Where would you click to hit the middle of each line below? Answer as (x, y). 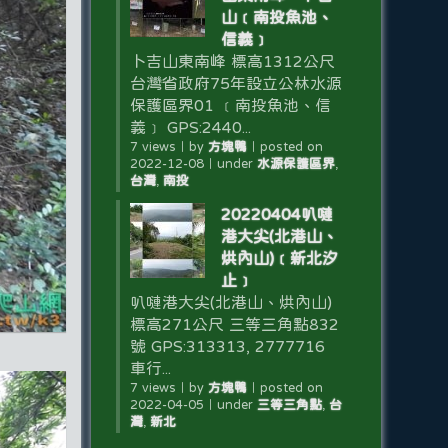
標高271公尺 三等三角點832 (234, 324)
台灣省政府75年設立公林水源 (235, 83)
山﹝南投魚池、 (276, 17)
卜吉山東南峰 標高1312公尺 (232, 61)
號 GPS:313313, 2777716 (227, 346)
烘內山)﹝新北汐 (279, 258)
